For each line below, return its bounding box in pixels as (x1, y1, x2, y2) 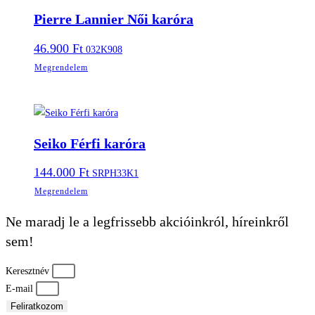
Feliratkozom (11, 301, 63, 312)
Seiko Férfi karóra (34, 135, 146, 151)
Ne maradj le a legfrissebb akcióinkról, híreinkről (6, 213, 289, 229)
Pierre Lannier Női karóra (34, 11, 193, 27)
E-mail (6, 283, 36, 295)
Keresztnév (6, 266, 52, 277)
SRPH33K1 (89, 168, 139, 179)
